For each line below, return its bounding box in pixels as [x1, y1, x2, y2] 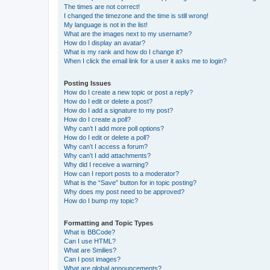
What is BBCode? [64, 228, 115, 236]
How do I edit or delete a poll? [64, 133, 149, 141]
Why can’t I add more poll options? [64, 124, 164, 132]
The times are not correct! [64, 2, 140, 10]
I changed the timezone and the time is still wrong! [64, 11, 209, 19]
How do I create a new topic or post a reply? [64, 88, 193, 96]
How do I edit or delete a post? [64, 97, 152, 105]
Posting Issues [64, 79, 111, 87]
